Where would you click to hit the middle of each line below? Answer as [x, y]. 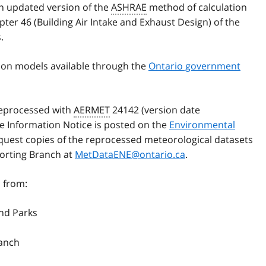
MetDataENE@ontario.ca [130, 155]
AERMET [92, 110]
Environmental [202, 125]
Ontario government [194, 66]
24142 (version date [155, 110]
